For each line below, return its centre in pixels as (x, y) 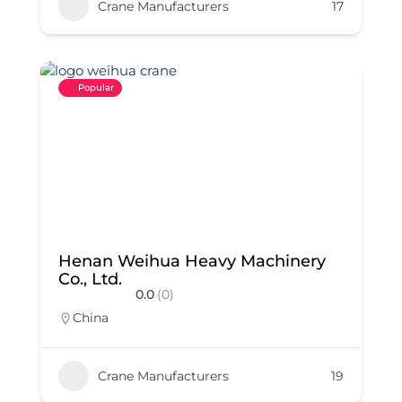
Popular (96, 87)
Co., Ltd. (90, 279)
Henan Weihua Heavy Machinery (192, 261)
